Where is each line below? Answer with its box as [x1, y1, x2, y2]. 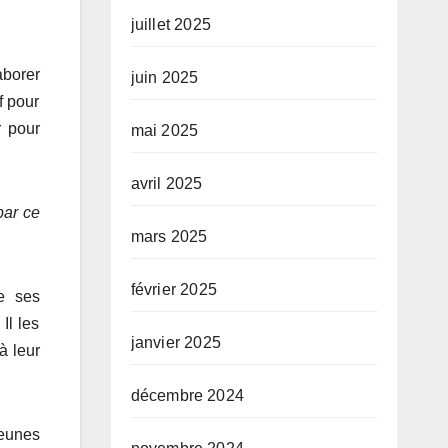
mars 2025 [130, 228, 208, 245]
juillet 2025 [130, 16, 211, 33]
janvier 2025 [130, 334, 221, 351]
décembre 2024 [130, 387, 245, 404]
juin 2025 [130, 69, 199, 86]
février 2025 [130, 281, 217, 298]
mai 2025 [130, 122, 199, 139]
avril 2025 [130, 175, 203, 192]
